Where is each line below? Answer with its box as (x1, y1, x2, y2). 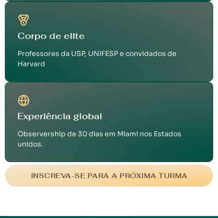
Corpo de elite (18, 30, 85, 42)
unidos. (18, 140, 43, 149)
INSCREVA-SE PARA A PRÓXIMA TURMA (30, 171, 188, 181)
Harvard (18, 59, 45, 69)
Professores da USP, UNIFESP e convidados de (18, 49, 177, 58)
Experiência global (18, 110, 102, 122)
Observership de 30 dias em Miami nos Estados (18, 129, 182, 139)
